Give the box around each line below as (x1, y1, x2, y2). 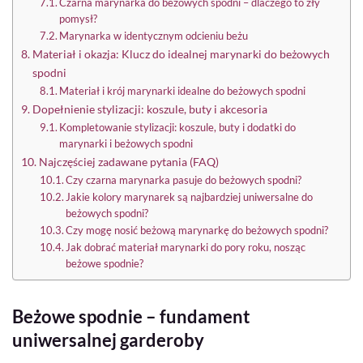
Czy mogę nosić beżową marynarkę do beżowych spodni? (66, 224, 329, 237)
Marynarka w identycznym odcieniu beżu (59, 29, 249, 43)
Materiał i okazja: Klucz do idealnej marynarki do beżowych (32, 47, 330, 62)
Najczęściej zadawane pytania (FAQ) (38, 155, 219, 169)
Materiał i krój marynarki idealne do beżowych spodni (59, 84, 306, 98)
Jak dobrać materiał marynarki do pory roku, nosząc (66, 241, 306, 254)
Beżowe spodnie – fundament (12, 305, 250, 328)
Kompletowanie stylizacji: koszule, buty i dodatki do (59, 121, 297, 135)
